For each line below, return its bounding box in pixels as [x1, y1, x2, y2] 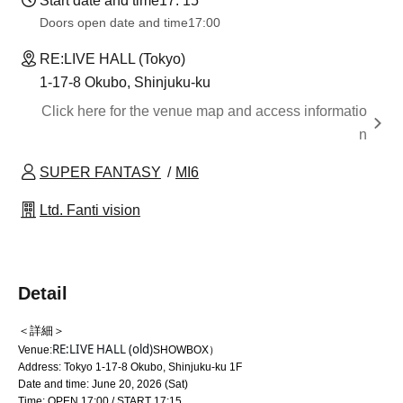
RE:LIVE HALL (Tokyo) [40, 51, 185, 67]
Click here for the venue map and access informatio [41, 103, 367, 119]
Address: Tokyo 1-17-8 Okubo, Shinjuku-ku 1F [18, 361, 242, 373]
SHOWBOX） [153, 344, 219, 356]
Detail [18, 283, 67, 303]
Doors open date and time [40, 15, 188, 30]
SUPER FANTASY [40, 165, 161, 180]
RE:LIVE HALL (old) [52, 341, 153, 357]
